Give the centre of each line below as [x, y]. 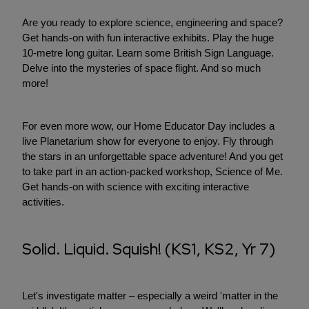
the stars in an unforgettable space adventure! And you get [152, 157]
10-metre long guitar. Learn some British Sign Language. [148, 53]
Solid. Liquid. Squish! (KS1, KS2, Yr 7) [149, 249]
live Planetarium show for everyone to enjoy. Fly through [148, 141]
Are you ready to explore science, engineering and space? [152, 23]
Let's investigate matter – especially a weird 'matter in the [150, 296]
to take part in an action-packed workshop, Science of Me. [152, 172]
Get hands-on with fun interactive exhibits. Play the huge [148, 38]
